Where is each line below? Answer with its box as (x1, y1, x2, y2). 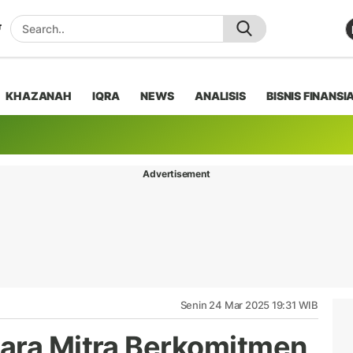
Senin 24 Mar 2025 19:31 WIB (180, 298, 318, 311)
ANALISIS (195, 88, 246, 102)
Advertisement (143, 167, 210, 180)
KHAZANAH (6, 88, 72, 102)
